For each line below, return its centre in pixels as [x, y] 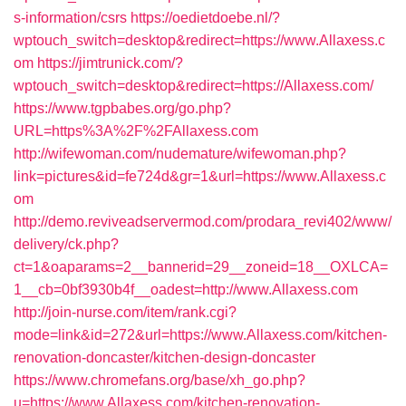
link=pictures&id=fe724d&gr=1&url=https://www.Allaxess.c [200, 176]
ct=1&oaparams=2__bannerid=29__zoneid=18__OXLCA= [201, 267]
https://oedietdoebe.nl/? [205, 18]
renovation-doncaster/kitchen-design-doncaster [164, 358]
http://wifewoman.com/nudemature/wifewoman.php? [180, 154]
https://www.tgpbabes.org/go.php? [122, 108]
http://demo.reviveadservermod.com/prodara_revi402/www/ [203, 222]
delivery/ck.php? [66, 244]
